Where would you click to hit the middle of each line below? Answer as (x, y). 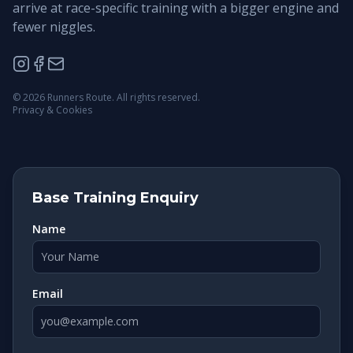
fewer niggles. (54, 27)
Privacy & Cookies (52, 110)
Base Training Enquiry (115, 198)
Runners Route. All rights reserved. (123, 98)
